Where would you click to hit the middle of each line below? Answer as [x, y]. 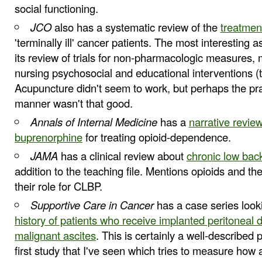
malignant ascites [55, 235]
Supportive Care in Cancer [92, 205]
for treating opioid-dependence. [157, 137]
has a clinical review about [122, 156]
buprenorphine [49, 137]
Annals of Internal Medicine [94, 122]
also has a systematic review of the [136, 27]
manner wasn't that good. [74, 103]
